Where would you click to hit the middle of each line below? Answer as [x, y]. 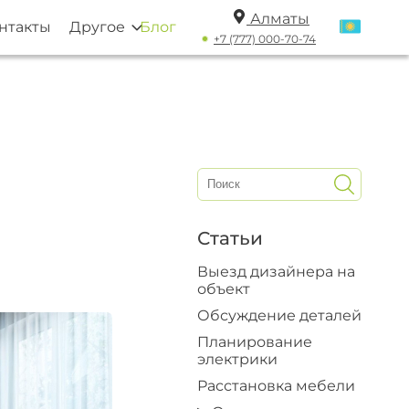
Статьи [230, 238]
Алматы [280, 19]
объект [224, 289]
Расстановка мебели [276, 386]
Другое [97, 27]
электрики [237, 359]
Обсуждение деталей [279, 315]
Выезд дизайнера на [276, 272]
